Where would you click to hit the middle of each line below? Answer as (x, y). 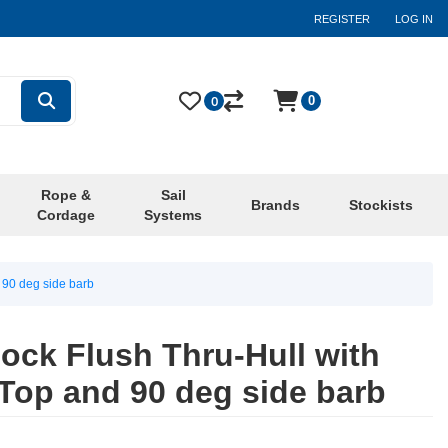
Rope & (66, 195)
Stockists (381, 205)
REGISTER (342, 18)
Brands (275, 205)
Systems (173, 215)
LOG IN (414, 18)
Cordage (66, 215)
